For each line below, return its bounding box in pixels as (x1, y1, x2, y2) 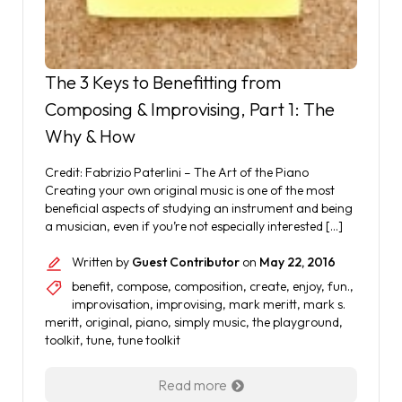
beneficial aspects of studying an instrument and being (45, 200, 353, 216)
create (249, 278, 286, 294)
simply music (174, 314, 246, 330)
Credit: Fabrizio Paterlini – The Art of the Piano (45, 164, 309, 180)
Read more (158, 376, 227, 394)
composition (174, 278, 243, 294)
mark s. (303, 296, 345, 312)
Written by (72, 254, 132, 270)
